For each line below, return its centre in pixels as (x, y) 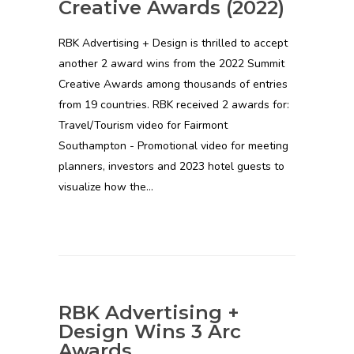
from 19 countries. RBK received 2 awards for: (174, 104)
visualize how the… (106, 186)
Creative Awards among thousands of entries (173, 84)
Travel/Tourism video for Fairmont (143, 125)
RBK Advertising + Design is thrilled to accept (173, 43)
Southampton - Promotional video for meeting (173, 145)
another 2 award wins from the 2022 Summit (171, 63)
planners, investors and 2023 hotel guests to (171, 166)
